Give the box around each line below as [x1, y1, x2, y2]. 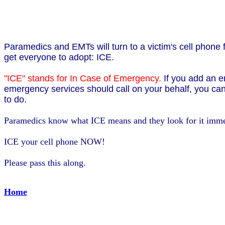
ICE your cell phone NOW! [4, 136, 105, 147]
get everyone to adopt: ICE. [4, 52, 114, 62]
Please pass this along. [4, 157, 86, 168]
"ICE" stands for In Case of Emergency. [4, 73, 164, 83]
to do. [4, 94, 27, 104]
